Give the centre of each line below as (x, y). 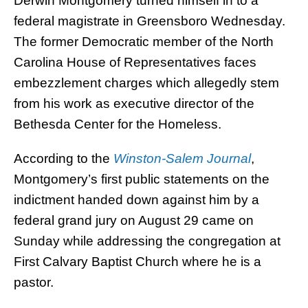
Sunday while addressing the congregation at (147, 241)
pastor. (34, 283)
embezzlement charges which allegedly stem (146, 83)
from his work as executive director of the (134, 104)
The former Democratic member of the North (144, 42)
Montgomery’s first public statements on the (142, 179)
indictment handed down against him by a (136, 200)
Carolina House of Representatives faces (135, 63)
